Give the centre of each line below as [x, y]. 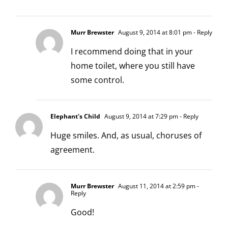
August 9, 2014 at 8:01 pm [154, 32]
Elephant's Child [75, 116]
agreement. [73, 149]
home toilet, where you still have [133, 65]
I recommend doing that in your [132, 51]
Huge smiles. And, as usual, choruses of [126, 135]
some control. [97, 80]
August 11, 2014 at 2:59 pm [156, 186]
